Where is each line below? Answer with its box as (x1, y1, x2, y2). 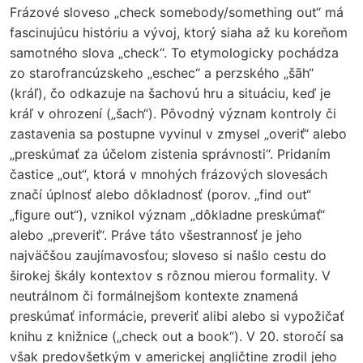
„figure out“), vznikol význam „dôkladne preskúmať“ (10, 206, 325, 223)
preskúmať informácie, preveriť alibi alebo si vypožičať (10, 307, 344, 324)
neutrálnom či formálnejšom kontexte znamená (10, 287, 298, 304)
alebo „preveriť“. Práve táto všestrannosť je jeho (10, 226, 302, 243)
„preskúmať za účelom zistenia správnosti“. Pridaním (10, 145, 331, 162)
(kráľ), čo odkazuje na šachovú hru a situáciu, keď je (10, 84, 331, 101)
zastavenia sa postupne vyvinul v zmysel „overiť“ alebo (10, 125, 347, 142)
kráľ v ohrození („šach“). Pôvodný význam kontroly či (10, 105, 336, 122)
